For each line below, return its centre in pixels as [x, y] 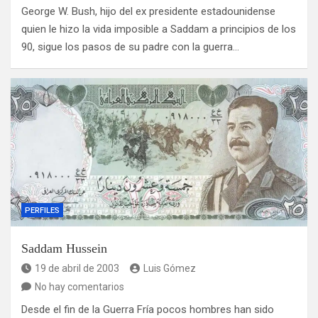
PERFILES [42, 211]
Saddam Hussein [64, 249]
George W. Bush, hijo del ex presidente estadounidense [148, 12]
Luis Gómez [170, 269]
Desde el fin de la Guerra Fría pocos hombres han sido [148, 310]
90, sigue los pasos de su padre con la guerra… [130, 47]
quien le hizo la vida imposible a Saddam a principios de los [159, 29]
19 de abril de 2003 [77, 269]
